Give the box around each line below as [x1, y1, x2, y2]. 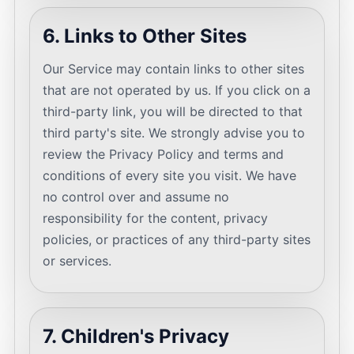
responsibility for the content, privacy [43, 210, 268, 226]
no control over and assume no [43, 189, 229, 205]
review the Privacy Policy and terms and [43, 146, 284, 162]
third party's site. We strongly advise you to [43, 125, 305, 141]
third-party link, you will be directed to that [43, 104, 303, 119]
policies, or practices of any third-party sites [43, 232, 311, 247]
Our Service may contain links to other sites [43, 61, 304, 77]
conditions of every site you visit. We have [43, 168, 296, 183]
